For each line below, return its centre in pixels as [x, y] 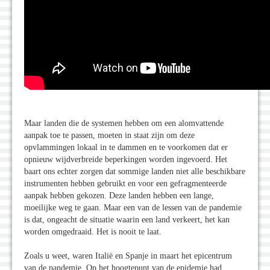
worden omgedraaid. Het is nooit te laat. [93, 232]
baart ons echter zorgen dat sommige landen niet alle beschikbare [135, 172]
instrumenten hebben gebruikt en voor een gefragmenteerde [125, 184]
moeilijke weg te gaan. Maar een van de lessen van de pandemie [133, 208]
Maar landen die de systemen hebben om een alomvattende [124, 124]
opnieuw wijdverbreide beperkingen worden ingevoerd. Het [126, 160]
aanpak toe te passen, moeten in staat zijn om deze [109, 136]
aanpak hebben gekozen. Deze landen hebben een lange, [119, 196]
